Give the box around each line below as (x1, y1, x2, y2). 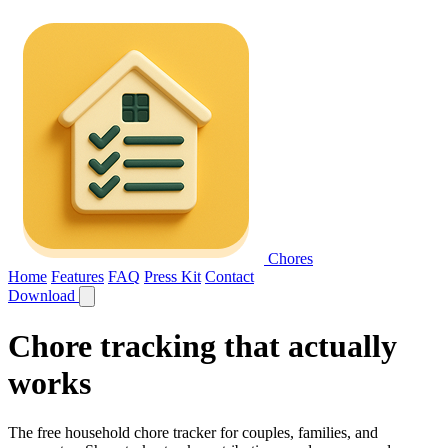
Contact (205, 268, 254, 285)
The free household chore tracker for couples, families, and (8, 423, 378, 441)
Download (8, 287, 79, 304)
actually (288, 328, 397, 365)
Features (51, 268, 104, 285)
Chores (268, 250, 313, 267)
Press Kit (144, 268, 201, 285)
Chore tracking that (8, 328, 288, 365)
